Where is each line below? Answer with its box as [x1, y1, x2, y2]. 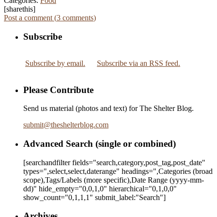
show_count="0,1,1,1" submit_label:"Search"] [23, 193, 166, 201]
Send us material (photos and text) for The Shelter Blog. [23, 104, 194, 113]
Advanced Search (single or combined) [23, 138, 176, 149]
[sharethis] [4, 5, 35, 14]
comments [61, 14, 93, 22]
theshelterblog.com [51, 121, 108, 129]
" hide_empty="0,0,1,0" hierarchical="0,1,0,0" [33, 184, 177, 193]
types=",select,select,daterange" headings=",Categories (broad [23, 167, 213, 175]
